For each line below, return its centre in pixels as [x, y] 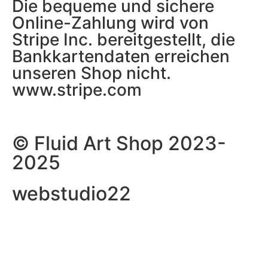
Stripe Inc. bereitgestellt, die [124, 39]
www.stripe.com [77, 89]
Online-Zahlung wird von [110, 22]
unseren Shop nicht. [92, 73]
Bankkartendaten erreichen [121, 56]
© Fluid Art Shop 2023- [119, 143]
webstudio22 [71, 193]
